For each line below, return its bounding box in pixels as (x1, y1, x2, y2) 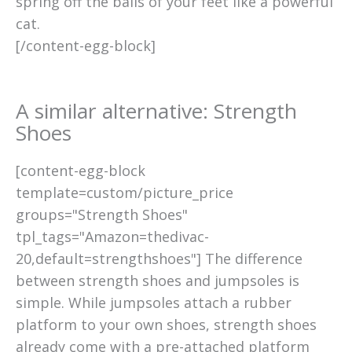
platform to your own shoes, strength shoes (16, 315, 317, 335)
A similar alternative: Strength (16, 97, 297, 126)
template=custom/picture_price (16, 183, 233, 203)
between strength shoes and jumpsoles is (16, 271, 299, 291)
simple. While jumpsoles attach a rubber (16, 293, 291, 313)
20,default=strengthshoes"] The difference (16, 249, 302, 269)
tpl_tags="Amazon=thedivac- (16, 227, 209, 247)
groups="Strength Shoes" (16, 205, 188, 225)
